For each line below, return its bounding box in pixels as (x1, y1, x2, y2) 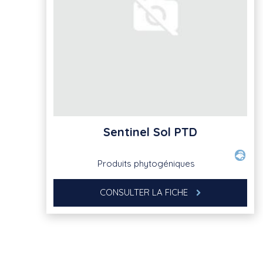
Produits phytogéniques (97, 157, 195, 169)
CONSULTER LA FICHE (100, 186, 190, 198)
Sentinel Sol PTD (103, 124, 197, 139)
